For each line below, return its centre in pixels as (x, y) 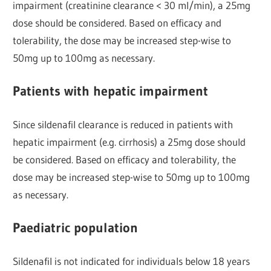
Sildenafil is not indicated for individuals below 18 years (132, 261)
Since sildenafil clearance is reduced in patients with (123, 125)
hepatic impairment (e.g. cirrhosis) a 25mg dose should (129, 142)
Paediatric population (76, 227)
